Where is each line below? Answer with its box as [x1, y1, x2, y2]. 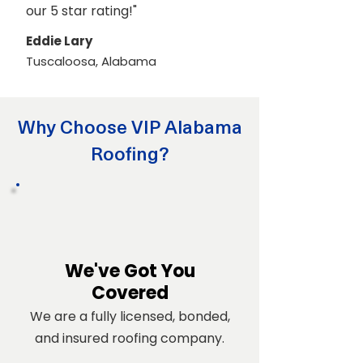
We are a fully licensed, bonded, [29, 307, 230, 326]
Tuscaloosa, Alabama [26, 53, 156, 70]
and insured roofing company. [35, 329, 224, 348]
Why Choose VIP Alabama [17, 112, 242, 140]
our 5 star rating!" [26, 2, 137, 20]
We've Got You [64, 258, 195, 284]
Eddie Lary [26, 32, 92, 49]
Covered [91, 280, 169, 305]
